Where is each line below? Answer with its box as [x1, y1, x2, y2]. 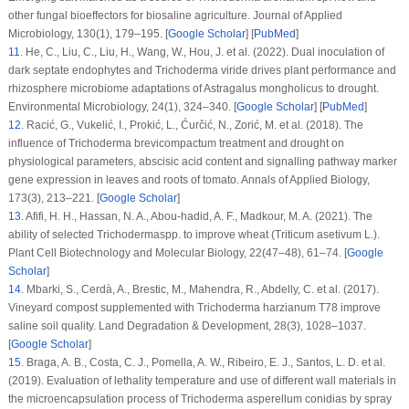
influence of [7, 136, 68, 150]
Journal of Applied [252, 8, 342, 22]
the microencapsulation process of [7, 392, 181, 405]
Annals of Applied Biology [240, 173, 367, 186]
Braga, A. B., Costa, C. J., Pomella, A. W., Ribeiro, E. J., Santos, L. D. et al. [23, 355, 385, 369]
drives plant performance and [247, 63, 396, 77]
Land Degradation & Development [98, 319, 268, 332]
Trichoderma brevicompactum [68, 136, 216, 150]
